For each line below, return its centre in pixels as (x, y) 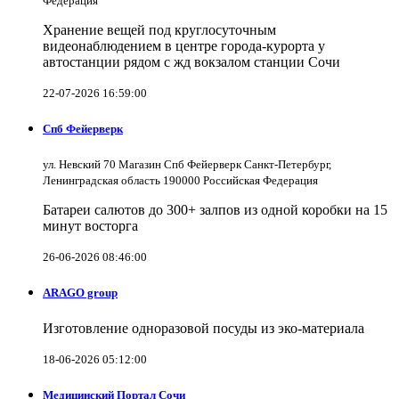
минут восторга (90, 226)
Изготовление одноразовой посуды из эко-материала (204, 328)
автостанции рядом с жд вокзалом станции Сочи (191, 61)
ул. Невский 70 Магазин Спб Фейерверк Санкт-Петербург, (187, 165)
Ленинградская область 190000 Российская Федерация (180, 181)
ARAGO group (80, 293)
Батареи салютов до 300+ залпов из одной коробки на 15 (215, 210)
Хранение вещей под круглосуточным (159, 29)
